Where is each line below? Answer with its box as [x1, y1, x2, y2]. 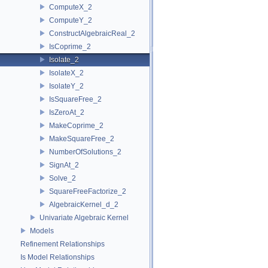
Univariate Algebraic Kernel [39, 213, 129, 222]
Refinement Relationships [20, 239, 105, 248]
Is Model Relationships [20, 252, 95, 261]
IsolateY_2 [49, 81, 84, 90]
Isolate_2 [49, 55, 79, 64]
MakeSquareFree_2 [49, 134, 114, 143]
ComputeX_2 [49, 2, 92, 11]
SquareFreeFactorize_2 [49, 187, 126, 196]
